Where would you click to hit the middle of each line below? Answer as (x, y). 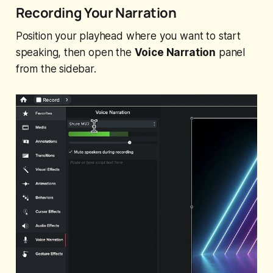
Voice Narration (175, 53)
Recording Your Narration (96, 13)
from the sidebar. (56, 69)
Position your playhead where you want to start (128, 36)
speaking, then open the (75, 53)
